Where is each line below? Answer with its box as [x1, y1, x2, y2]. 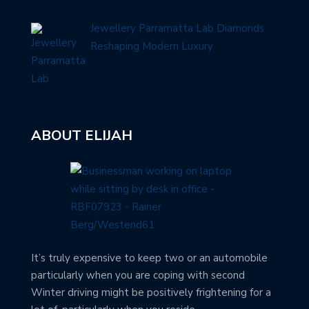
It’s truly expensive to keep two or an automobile [31, 250, 268, 265]
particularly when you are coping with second [31, 268, 245, 282]
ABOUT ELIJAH [31, 126, 132, 146]
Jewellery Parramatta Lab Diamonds [90, 21, 265, 36]
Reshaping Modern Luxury [90, 39, 214, 54]
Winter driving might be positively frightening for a [31, 285, 271, 299]
